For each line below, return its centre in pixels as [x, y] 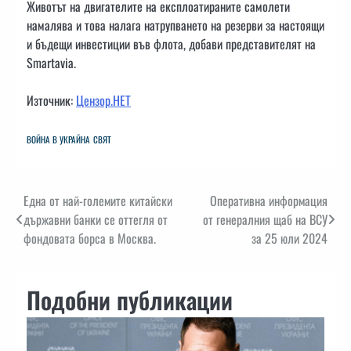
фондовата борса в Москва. [90, 238]
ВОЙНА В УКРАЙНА [58, 139]
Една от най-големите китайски [98, 200]
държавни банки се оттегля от [96, 219]
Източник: [51, 100]
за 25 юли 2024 [289, 238]
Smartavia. [53, 62]
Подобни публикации [130, 299]
